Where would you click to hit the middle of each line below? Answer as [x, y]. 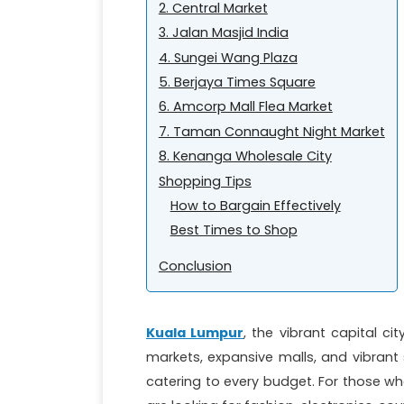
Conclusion [195, 266]
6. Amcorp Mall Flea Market [245, 107]
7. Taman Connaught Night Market [271, 131]
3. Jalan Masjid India [223, 33]
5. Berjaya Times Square [237, 82]
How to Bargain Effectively [255, 205]
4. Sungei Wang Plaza [228, 57]
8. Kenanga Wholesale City [245, 156]
